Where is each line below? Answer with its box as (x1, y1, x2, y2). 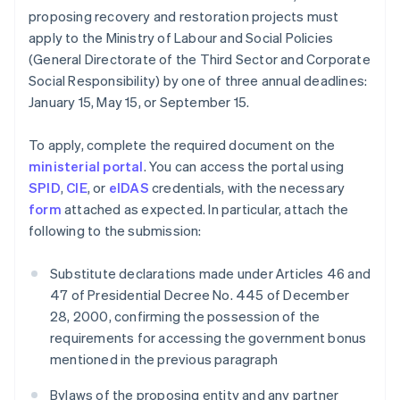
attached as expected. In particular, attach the (61, 200, 349, 219)
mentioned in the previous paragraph (50, 350, 278, 369)
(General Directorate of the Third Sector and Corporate (29, 50, 371, 69)
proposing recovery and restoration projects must (29, 7, 339, 26)
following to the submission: (29, 221, 202, 240)
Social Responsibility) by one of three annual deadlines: (29, 71, 368, 90)
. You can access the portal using (143, 157, 345, 176)
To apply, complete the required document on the (29, 136, 336, 154)
